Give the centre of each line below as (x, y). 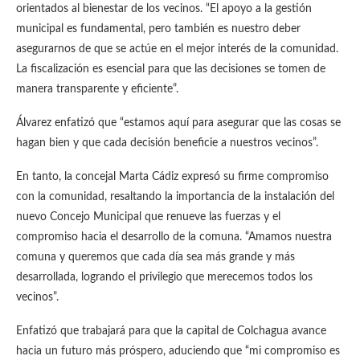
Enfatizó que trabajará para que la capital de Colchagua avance (171, 331)
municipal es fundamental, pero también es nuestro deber (158, 29)
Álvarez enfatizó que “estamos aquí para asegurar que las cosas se (178, 123)
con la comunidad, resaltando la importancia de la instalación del (175, 197)
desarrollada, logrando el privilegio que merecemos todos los (164, 277)
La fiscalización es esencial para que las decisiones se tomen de (171, 69)
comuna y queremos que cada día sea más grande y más (155, 257)
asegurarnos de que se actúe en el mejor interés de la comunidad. (177, 49)
